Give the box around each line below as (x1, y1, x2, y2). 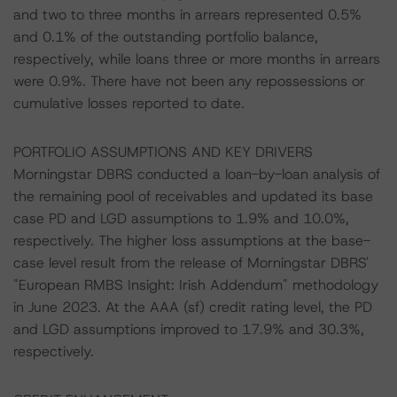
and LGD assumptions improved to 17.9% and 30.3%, (13, 320, 364, 339)
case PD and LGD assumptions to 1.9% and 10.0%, (13, 209, 349, 228)
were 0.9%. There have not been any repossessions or (13, 72, 365, 90)
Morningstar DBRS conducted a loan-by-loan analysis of (13, 165, 380, 183)
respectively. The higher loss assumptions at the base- (13, 231, 370, 250)
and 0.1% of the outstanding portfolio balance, (13, 27, 318, 46)
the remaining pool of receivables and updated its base (13, 187, 373, 206)
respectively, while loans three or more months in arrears (13, 50, 380, 68)
